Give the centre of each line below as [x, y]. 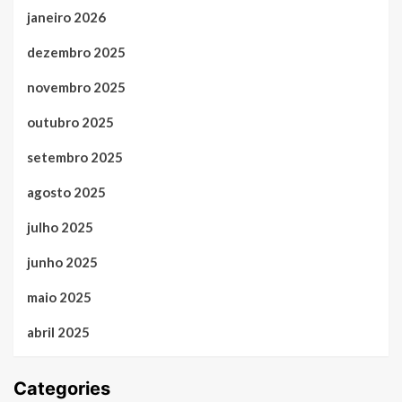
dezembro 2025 [76, 52]
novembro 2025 [76, 87]
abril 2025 [58, 332]
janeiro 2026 [66, 17]
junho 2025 [62, 262]
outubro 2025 [70, 122]
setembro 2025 [75, 157]
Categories [62, 389]
